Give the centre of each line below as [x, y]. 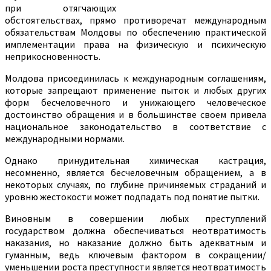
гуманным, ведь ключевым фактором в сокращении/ [135, 255]
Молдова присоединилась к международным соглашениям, [135, 78]
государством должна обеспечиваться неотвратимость [135, 231]
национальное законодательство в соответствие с [135, 127]
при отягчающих [60, 8]
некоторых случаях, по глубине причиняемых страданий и [135, 185]
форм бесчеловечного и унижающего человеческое [135, 103]
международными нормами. [65, 139]
